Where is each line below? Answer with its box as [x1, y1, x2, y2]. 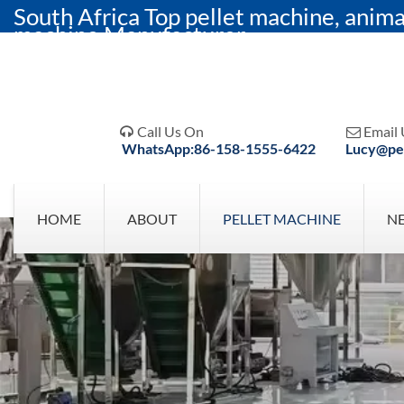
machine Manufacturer [14, 20, 245, 49]
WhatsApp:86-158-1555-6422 [122, 140, 317, 157]
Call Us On [136, 123, 204, 140]
